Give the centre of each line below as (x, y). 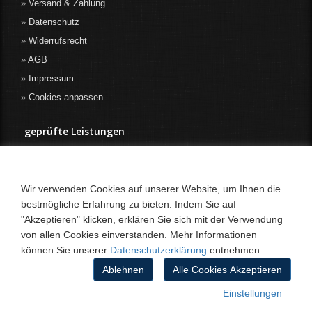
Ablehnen (123, 270)
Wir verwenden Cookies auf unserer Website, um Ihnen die (151, 189)
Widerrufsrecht (58, 40)
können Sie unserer (65, 250)
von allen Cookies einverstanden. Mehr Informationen (139, 235)
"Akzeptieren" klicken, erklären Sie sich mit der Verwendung (152, 219)
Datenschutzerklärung (158, 250)
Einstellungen (252, 293)
